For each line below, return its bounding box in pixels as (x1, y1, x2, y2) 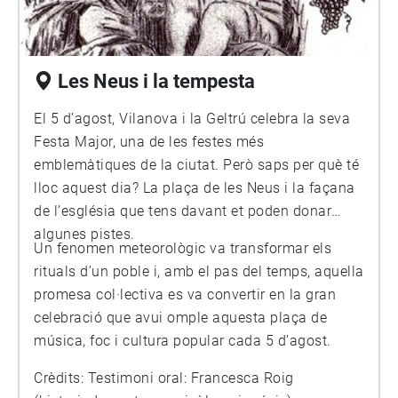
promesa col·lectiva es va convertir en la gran (34, 286, 336, 303)
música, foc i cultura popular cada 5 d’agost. (34, 332, 331, 349)
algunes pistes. (34, 226, 135, 243)
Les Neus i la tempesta (58, 70, 255, 92)
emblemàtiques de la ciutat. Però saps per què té (34, 156, 359, 173)
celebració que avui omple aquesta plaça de (34, 309, 327, 326)
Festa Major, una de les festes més (34, 133, 264, 150)
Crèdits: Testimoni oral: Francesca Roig (34, 370, 88, 386)
